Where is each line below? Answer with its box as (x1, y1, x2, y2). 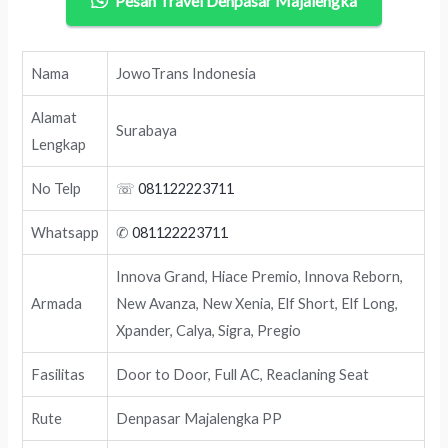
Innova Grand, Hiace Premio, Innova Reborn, (116, 267, 404, 285)
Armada (31, 294, 83, 312)
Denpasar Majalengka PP (116, 409, 283, 427)
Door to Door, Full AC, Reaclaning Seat (116, 365, 370, 383)
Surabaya (116, 121, 178, 139)
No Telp (31, 179, 82, 197)
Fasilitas (31, 365, 86, 383)
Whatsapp (31, 223, 100, 241)
